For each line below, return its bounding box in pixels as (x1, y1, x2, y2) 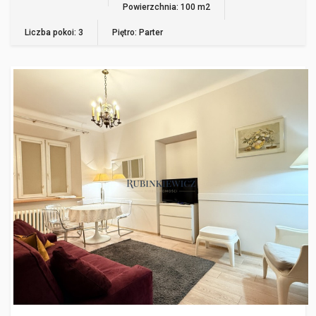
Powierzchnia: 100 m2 (123, 1, 210, 12)
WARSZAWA (33, 84, 79, 94)
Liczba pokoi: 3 (25, 27, 83, 37)
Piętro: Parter (112, 27, 163, 37)
